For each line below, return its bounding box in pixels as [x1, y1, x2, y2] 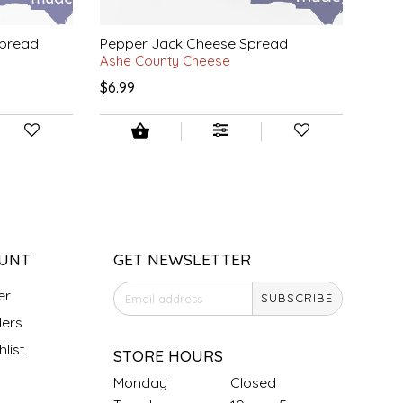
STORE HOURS [112, 345, 223, 365]
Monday [112, 372, 167, 391]
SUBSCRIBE [261, 291, 334, 306]
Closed [229, 372, 276, 391]
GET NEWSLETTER [112, 248, 251, 269]
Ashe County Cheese [99, 51, 230, 69]
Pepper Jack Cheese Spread [99, 33, 288, 52]
